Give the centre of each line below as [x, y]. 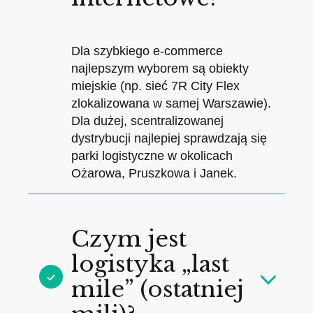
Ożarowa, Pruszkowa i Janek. [154, 173]
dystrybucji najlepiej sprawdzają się [169, 138]
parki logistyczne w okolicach [152, 155]
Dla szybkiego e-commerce [147, 51]
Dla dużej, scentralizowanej [147, 121]
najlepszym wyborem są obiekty [160, 68]
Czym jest [129, 239]
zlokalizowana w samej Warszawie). [171, 103]
